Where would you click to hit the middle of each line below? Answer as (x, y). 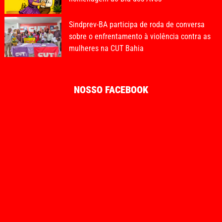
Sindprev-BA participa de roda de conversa (137, 25)
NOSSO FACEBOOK (111, 90)
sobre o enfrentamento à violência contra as (140, 37)
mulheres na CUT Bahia (106, 49)
